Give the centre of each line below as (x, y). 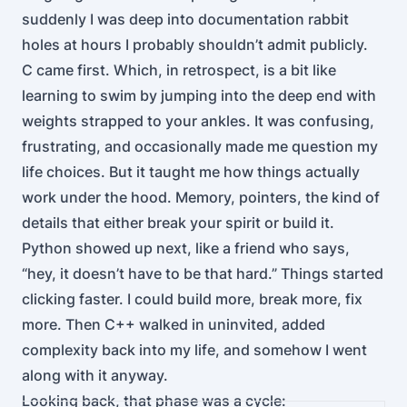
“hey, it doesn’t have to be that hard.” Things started (203, 273)
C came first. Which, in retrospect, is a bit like (179, 70)
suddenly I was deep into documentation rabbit (185, 19)
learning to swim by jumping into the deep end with (199, 95)
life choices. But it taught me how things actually (191, 172)
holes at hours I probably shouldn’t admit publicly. (195, 45)
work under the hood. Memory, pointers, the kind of (201, 197)
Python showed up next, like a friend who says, (186, 248)
